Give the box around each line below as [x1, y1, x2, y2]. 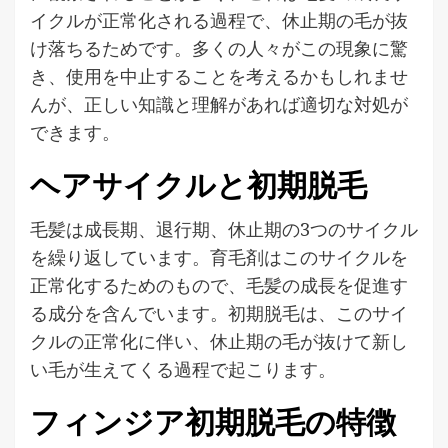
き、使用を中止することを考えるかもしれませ [30, 63, 408, 88]
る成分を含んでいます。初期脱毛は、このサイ [30, 300, 408, 325]
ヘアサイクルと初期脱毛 [30, 163, 367, 207]
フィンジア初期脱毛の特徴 [30, 400, 396, 444]
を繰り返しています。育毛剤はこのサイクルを [30, 244, 408, 269]
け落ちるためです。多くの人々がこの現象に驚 [30, 35, 408, 60]
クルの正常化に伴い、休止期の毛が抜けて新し [30, 328, 408, 353]
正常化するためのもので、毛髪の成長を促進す [30, 272, 408, 297]
